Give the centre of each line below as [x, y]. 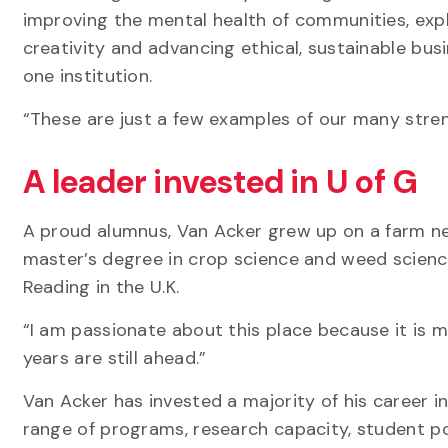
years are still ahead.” [114, 358]
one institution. [87, 76]
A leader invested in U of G [224, 182]
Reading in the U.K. [103, 287]
